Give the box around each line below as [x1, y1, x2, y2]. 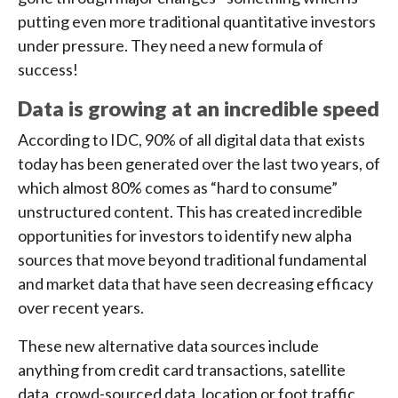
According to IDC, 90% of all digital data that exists [18, 130, 365, 149]
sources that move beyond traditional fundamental [18, 250, 367, 269]
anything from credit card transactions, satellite [18, 360, 346, 379]
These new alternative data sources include [18, 336, 319, 355]
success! [18, 60, 78, 79]
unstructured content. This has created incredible [18, 202, 362, 221]
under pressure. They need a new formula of [18, 36, 323, 55]
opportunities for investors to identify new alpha [18, 226, 352, 245]
